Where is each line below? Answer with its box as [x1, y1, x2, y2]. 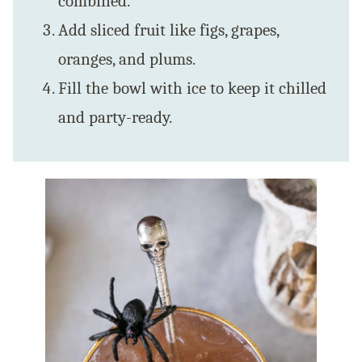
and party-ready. [58, 107, 172, 128]
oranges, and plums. [58, 49, 196, 69]
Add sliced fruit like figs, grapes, [58, 20, 279, 40]
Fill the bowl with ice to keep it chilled [58, 78, 326, 99]
